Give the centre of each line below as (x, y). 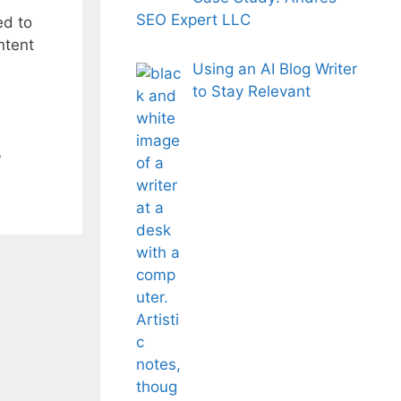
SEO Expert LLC (193, 19)
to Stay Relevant (251, 91)
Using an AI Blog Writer (274, 69)
